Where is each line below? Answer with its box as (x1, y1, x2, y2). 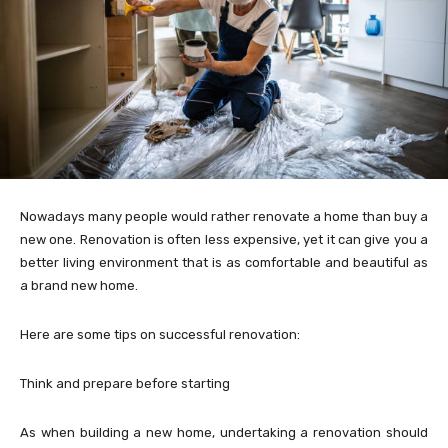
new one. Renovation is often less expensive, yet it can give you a (20, 231, 428, 247)
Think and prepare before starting (20, 375, 233, 391)
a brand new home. (20, 277, 138, 293)
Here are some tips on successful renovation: (20, 326, 303, 342)
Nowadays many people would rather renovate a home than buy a (20, 208, 428, 224)
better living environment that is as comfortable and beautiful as (20, 254, 428, 270)
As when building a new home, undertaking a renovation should (20, 424, 428, 440)
